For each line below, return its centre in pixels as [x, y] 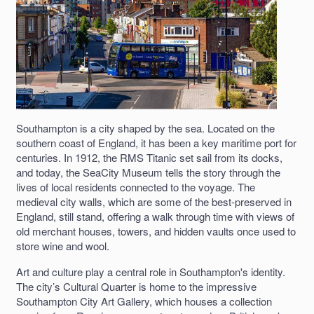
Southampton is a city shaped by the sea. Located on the [145, 128]
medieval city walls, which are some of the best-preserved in [154, 201]
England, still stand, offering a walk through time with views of [155, 216]
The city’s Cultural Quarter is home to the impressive [136, 286]
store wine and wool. [63, 245]
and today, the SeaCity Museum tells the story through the [148, 172]
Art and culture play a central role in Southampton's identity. [151, 271]
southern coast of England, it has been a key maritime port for [156, 142]
